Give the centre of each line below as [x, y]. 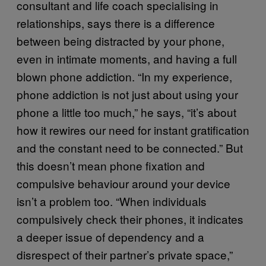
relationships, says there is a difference [116, 23]
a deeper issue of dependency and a [110, 236]
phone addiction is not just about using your [127, 94]
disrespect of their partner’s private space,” [125, 254]
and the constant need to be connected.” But [130, 147]
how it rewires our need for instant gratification [133, 129]
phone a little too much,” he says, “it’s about [126, 112]
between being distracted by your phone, [121, 40]
